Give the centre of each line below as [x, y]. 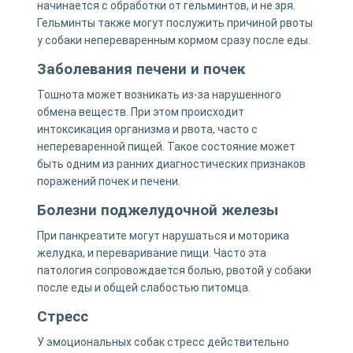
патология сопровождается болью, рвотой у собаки [174, 270]
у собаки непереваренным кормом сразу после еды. [173, 40]
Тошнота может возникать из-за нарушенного [159, 94]
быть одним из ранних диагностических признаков [171, 163]
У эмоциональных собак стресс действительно [163, 342]
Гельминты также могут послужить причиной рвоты [175, 22]
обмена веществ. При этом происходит [140, 111]
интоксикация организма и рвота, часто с [147, 129]
